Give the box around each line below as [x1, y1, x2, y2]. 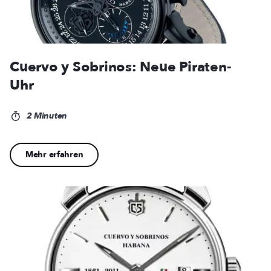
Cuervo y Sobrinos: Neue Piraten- [10, 57, 232, 77]
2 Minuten [24, 110, 67, 122]
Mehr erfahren [25, 149, 83, 161]
